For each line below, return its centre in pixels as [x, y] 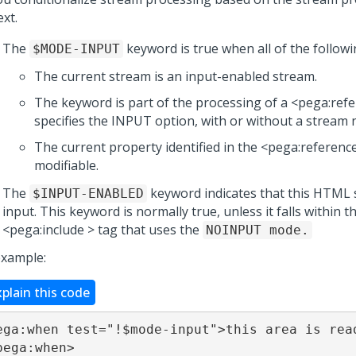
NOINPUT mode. [257, 230]
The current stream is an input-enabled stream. [176, 76]
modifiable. [66, 165]
